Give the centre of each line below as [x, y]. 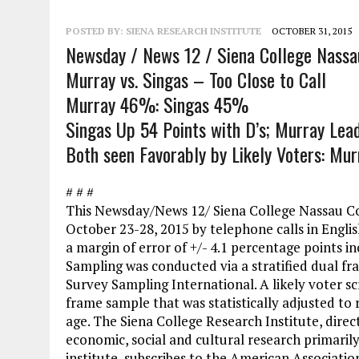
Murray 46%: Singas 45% [157, 104]
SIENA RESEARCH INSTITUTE [194, 31]
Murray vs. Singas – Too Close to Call [196, 79]
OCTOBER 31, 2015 [312, 31]
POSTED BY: [96, 31]
